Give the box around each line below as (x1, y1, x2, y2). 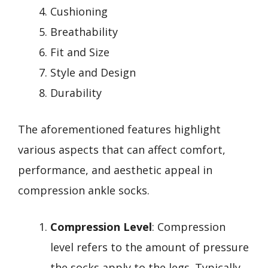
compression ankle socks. (18, 182, 150, 197)
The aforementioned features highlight (18, 121, 221, 136)
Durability (50, 85, 102, 100)
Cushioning (50, 4, 108, 19)
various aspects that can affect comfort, (18, 142, 226, 157)
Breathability (50, 24, 118, 39)
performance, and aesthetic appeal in (18, 162, 212, 177)
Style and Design (50, 65, 136, 80)
